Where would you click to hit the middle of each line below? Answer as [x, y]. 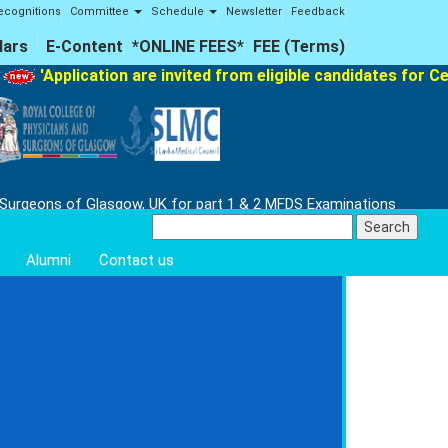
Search [174, 223]
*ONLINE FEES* [188, 46]
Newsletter [254, 11]
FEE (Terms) [299, 46]
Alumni [48, 260]
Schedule [179, 11]
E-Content [84, 46]
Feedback [318, 11]
